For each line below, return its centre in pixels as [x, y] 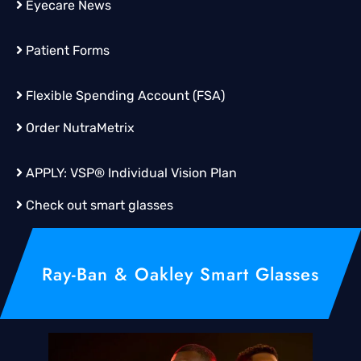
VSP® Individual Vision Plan [154, 173]
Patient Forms [68, 51]
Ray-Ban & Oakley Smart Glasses [180, 274]
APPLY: [46, 173]
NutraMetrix [99, 128]
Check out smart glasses [100, 205]
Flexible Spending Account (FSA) [125, 96]
